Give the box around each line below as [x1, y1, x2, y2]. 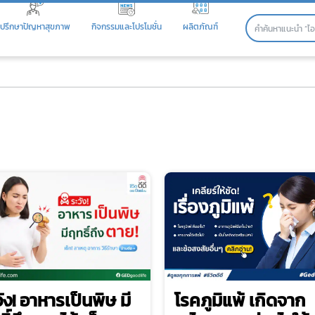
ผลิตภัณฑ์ [183, 20, 218, 32]
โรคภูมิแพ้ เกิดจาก [174, 287, 306, 313]
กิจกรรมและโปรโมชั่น [91, 20, 162, 32]
